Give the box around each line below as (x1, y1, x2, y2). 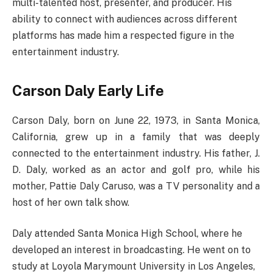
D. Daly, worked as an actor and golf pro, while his (12, 163, 260, 175)
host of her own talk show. (12, 196, 129, 208)
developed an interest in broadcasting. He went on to (12, 244, 251, 256)
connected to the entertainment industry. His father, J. (12, 147, 260, 159)
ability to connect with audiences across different (12, 13, 237, 25)
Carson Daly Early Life (12, 81, 164, 99)
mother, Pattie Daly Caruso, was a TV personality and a (12, 180, 260, 192)
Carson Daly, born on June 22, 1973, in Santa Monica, (12, 114, 260, 126)
